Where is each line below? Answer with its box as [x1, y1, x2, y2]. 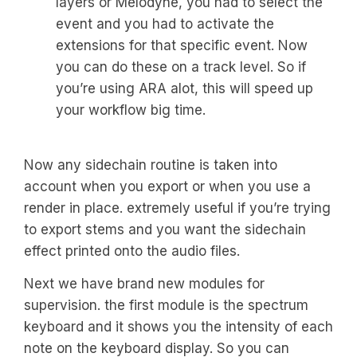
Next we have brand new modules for [24, 276, 265, 292]
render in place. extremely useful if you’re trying [24, 199, 331, 216]
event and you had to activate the [56, 16, 274, 33]
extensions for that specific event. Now [56, 37, 308, 54]
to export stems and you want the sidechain [24, 221, 306, 237]
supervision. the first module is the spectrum [24, 297, 308, 314]
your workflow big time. [56, 102, 206, 119]
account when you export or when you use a [24, 178, 311, 194]
